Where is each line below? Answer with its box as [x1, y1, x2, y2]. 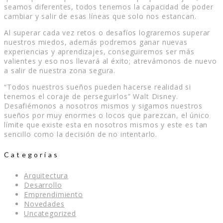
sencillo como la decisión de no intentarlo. [4, 129, 158, 139]
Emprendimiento [24, 189, 83, 199]
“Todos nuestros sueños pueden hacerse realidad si [4, 82, 192, 92]
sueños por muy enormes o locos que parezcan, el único [4, 111, 210, 120]
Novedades [24, 199, 65, 209]
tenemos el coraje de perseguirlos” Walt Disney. [4, 92, 178, 102]
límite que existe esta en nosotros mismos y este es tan [4, 120, 208, 130]
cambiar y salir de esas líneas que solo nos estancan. [4, 11, 197, 21]
